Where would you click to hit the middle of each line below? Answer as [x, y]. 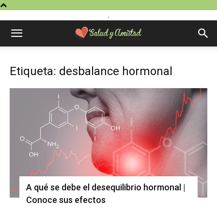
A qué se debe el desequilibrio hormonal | [106, 187]
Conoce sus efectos [66, 200]
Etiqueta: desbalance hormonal [91, 71]
